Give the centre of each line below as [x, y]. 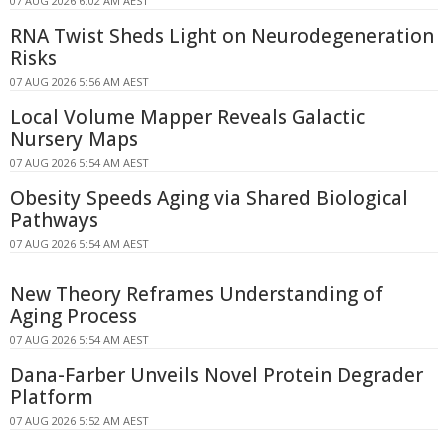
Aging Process [73, 316]
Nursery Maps [74, 139]
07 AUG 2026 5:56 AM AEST [79, 82]
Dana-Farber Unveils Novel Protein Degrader [216, 375]
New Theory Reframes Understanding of [196, 294]
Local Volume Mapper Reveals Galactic [187, 117]
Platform [51, 397]
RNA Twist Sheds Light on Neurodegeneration [222, 36]
